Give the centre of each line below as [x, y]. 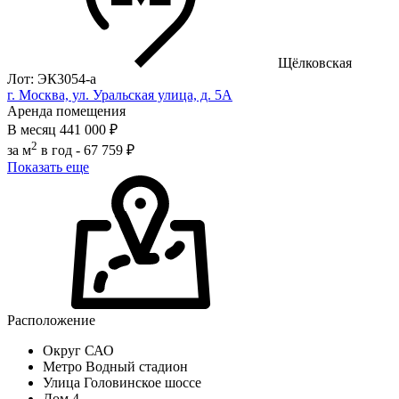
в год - [61, 151]
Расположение [51, 321]
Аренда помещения [66, 110]
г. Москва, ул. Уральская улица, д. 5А [120, 94]
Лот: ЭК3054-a [52, 78]
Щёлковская [315, 62]
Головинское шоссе [142, 383]
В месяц [32, 129]
